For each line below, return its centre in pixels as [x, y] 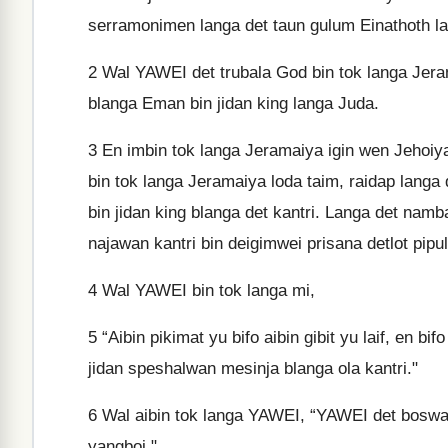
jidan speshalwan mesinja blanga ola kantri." [253, 368]
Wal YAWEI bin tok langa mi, [206, 290]
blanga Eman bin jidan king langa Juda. [233, 103]
